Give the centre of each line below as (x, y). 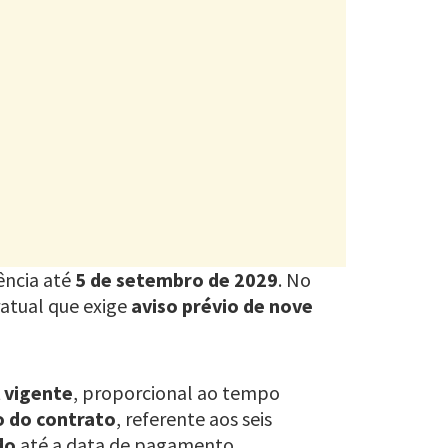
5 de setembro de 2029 (176, 280)
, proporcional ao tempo (176, 393)
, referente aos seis (194, 419)
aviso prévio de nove (222, 306)
